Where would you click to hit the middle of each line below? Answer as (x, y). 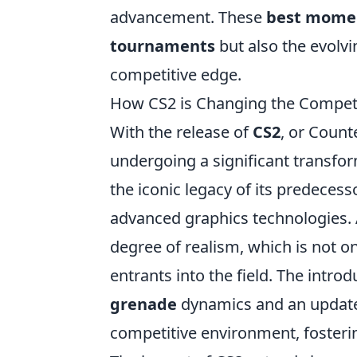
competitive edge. (176, 75)
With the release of (181, 132)
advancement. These (188, 17)
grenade (143, 304)
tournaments (163, 46)
